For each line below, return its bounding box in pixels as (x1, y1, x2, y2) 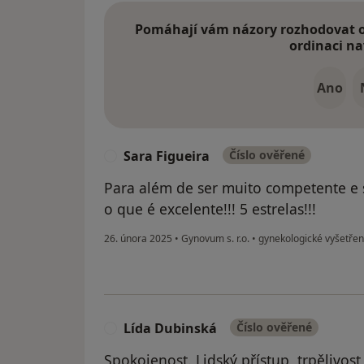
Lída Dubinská (123, 319, 217, 338)
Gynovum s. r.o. (179, 232, 252, 246)
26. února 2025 (104, 232, 172, 246)
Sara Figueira (123, 147, 210, 166)
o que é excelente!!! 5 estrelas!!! (104, 199, 316, 219)
